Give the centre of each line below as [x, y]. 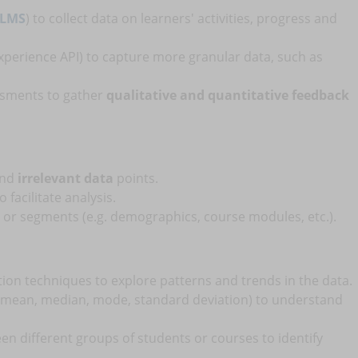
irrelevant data [66, 178]
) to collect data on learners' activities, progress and [181, 18]
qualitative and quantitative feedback [228, 95]
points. [136, 178]
